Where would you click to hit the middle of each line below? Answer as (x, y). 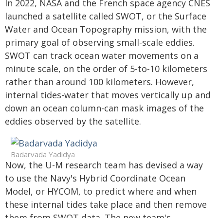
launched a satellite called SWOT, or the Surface (106, 16)
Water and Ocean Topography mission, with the (106, 29)
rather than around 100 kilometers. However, (100, 82)
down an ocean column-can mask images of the (104, 108)
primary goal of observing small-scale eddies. (100, 42)
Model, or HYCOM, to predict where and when (101, 191)
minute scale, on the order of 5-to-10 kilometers (106, 69)
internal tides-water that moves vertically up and (108, 95)
